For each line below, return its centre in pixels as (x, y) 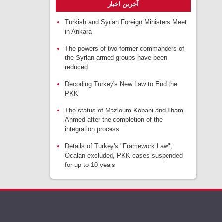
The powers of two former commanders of (125, 48)
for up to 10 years (90, 165)
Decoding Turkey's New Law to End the (121, 84)
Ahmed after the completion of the (114, 120)
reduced (76, 67)
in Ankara (78, 31)
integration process (92, 129)
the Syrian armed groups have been (116, 58)
